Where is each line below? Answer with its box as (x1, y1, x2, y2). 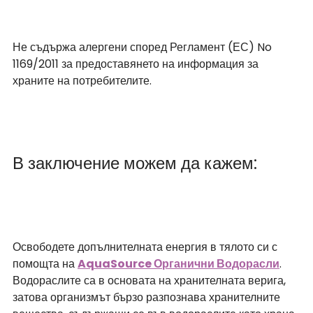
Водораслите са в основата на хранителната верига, (13, 272, 289, 289)
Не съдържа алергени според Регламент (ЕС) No (13, 38, 275, 55)
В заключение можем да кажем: (13, 151, 257, 175)
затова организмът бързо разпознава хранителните (13, 289, 283, 305)
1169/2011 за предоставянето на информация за (13, 55, 261, 72)
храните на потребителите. (13, 72, 152, 89)
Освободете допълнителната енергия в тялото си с (13, 238, 280, 255)
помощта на (13, 255, 78, 272)
